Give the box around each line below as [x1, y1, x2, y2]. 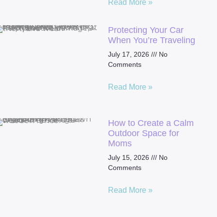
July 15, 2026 [108, 153, 151, 161]
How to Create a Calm [108, 118, 194, 128]
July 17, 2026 [108, 50, 151, 59]
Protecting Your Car [108, 25, 184, 35]
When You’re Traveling [108, 35, 195, 46]
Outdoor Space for [108, 128, 179, 138]
